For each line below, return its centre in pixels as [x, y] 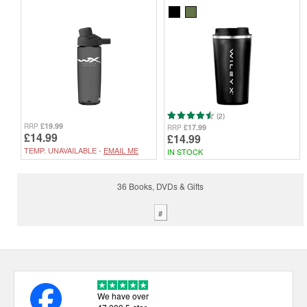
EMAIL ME [121, 150]
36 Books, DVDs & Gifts [160, 186]
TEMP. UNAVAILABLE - [64, 150]
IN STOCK [185, 151]
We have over [123, 296]
